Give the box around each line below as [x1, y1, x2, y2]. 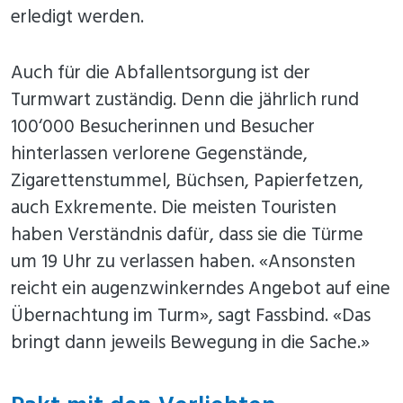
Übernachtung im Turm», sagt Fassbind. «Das [11, 300, 371, 331]
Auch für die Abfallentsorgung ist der [11, 58, 310, 88]
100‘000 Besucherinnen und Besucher [11, 112, 315, 142]
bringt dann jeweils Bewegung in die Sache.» [11, 327, 370, 358]
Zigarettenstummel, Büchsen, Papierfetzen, [11, 166, 363, 196]
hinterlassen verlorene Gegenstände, [11, 139, 308, 169]
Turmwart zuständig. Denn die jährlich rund [11, 85, 359, 115]
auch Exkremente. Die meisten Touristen [11, 193, 336, 223]
